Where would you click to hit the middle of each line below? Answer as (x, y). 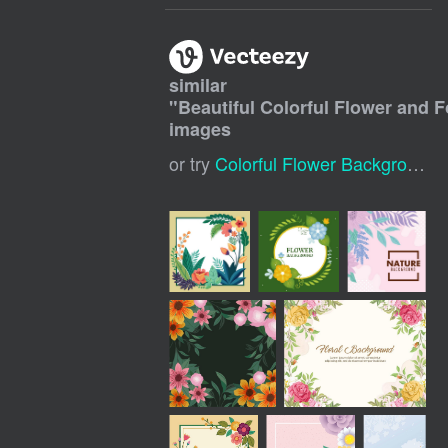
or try (192, 163)
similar (198, 85)
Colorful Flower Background (311, 163)
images (200, 129)
